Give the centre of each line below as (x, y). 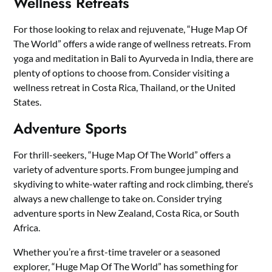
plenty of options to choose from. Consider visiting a (122, 73)
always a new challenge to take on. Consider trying (118, 199)
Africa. (27, 228)
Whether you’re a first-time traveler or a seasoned (117, 252)
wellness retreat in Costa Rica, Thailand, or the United (125, 87)
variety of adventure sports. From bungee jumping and (126, 169)
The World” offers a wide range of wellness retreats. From (132, 44)
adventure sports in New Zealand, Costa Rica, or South (127, 213)
